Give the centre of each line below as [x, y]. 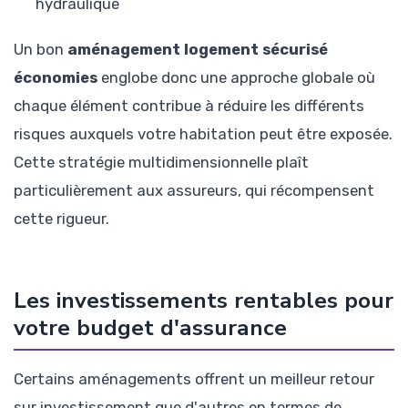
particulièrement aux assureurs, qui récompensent [194, 191]
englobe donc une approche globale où [236, 78]
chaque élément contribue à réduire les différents [189, 106]
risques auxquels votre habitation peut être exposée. [203, 134]
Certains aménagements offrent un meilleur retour [194, 379]
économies [56, 78]
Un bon [41, 50]
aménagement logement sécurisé [198, 50]
